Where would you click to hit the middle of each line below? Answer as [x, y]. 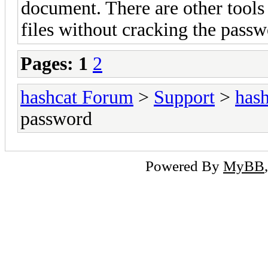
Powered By [184, 165]
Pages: [47, 63]
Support [184, 97]
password [56, 118]
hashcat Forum [77, 97]
